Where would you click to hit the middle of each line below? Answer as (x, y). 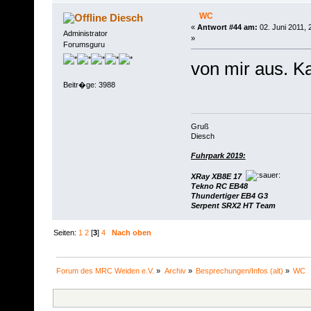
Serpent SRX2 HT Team (233, 205)
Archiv (175, 270)
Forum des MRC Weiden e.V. (106, 270)
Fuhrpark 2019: (218, 155)
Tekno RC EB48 (219, 186)
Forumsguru (84, 44)
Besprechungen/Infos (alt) (239, 270)
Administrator (85, 33)
